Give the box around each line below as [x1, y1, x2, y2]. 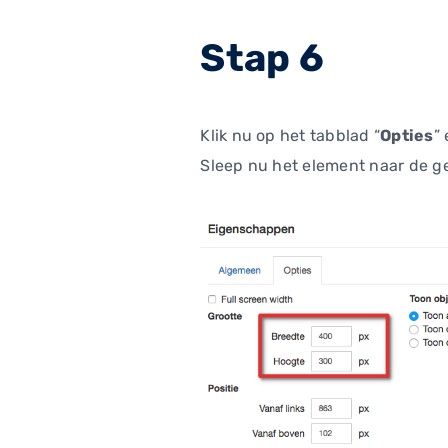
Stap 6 [200, 34, 324, 81]
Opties [380, 125, 434, 145]
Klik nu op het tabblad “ [200, 125, 381, 145]
